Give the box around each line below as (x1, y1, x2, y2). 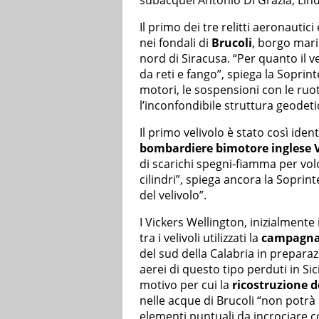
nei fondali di (140, 35, 211, 51)
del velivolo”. (140, 187, 206, 204)
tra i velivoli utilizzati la (140, 230, 261, 246)
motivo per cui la (140, 277, 229, 293)
